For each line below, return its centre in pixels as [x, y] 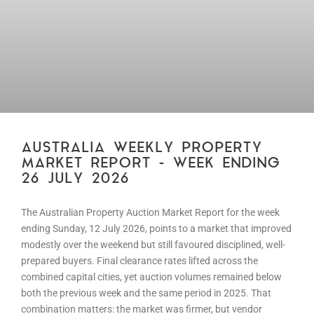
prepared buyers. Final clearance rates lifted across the [139, 261]
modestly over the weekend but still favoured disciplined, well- [153, 245]
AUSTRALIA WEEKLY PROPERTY [142, 149]
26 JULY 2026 [75, 179]
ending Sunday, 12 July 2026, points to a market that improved [156, 229]
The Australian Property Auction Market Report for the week [150, 213]
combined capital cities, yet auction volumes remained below [151, 277]
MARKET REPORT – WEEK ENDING [151, 164]
